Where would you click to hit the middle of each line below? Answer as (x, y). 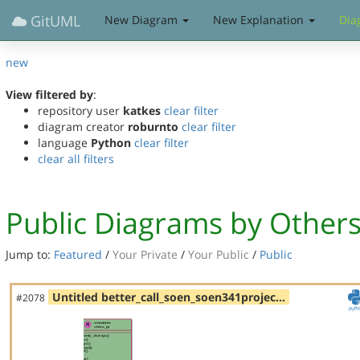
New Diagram (143, 20)
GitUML (53, 21)
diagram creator (83, 127)
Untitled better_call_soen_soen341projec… (169, 297)
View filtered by (49, 94)
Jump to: (30, 254)
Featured (78, 254)
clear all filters (76, 159)
